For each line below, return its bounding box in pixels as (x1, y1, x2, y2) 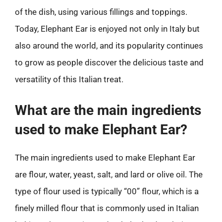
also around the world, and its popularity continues (15, 41, 203, 51)
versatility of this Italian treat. (15, 74, 123, 84)
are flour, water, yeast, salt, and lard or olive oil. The (15, 169, 203, 179)
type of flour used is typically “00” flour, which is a (15, 186, 199, 196)
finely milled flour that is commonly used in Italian (15, 203, 199, 213)
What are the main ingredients (15, 102, 201, 118)
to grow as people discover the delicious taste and (15, 57, 204, 67)
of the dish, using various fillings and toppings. (15, 7, 187, 17)
